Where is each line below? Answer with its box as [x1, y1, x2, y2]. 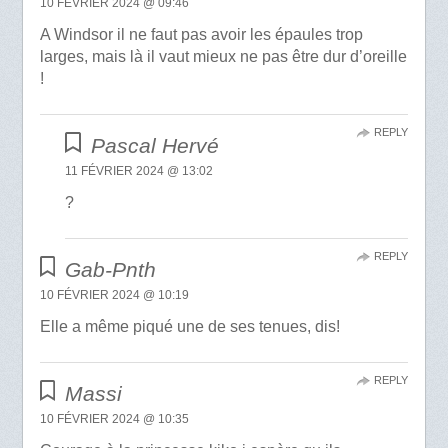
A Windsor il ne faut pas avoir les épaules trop [39, 25, 363, 43]
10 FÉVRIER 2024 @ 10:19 [39, 287, 189, 302]
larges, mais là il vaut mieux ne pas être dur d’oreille [39, 47, 407, 65]
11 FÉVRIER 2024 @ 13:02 [65, 163, 214, 178]
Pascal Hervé [90, 133, 219, 157]
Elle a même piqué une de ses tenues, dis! [39, 317, 340, 335]
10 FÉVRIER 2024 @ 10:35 [39, 411, 189, 426]
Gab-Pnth [65, 257, 157, 281]
